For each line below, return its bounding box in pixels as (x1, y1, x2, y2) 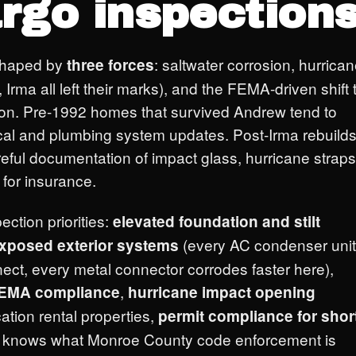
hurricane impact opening (128, 281, 315, 303)
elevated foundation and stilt (113, 211, 320, 232)
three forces (67, 54, 154, 75)
